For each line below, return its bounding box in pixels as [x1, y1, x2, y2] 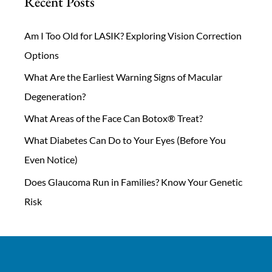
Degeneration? [24, 90, 86, 103]
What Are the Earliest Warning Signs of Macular [24, 71, 222, 83]
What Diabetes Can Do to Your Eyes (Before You [24, 134, 226, 146]
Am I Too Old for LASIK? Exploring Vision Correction [24, 30, 242, 42]
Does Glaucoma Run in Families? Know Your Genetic [24, 175, 242, 188]
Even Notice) [24, 154, 78, 166]
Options [24, 49, 59, 61]
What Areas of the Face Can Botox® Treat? [24, 112, 203, 124]
